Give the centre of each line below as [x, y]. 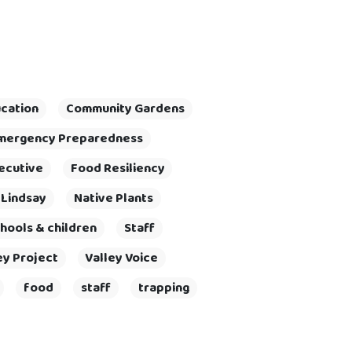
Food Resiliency [117, 168]
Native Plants [113, 198]
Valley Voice [122, 258]
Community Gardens [125, 108]
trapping [163, 288]
